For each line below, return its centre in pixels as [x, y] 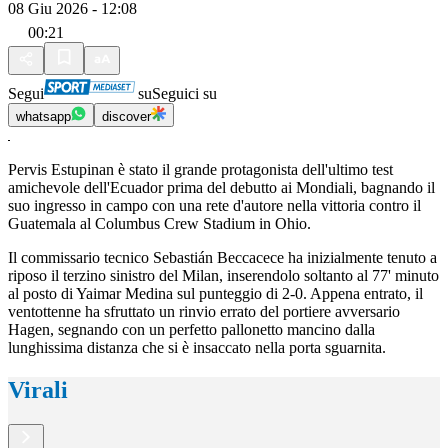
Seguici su [184, 94]
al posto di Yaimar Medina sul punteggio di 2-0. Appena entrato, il [215, 294]
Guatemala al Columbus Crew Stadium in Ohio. [159, 224]
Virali [38, 390]
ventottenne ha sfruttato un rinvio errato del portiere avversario [204, 312]
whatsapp [43, 117]
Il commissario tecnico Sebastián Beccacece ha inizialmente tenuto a [222, 258]
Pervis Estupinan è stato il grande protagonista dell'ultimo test [200, 170]
